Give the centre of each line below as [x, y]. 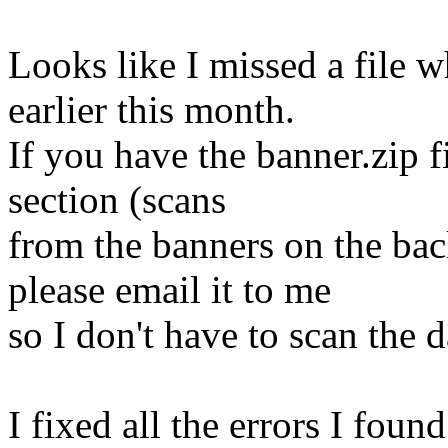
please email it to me [169, 289]
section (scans [117, 199]
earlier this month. [151, 109]
